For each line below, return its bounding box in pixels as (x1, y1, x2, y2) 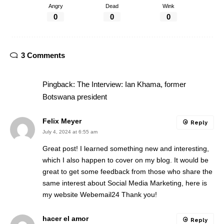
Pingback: (42, 79, 77, 88)
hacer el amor (42, 214, 88, 222)
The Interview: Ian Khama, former (77, 79, 186, 88)
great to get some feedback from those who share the (42, 167, 212, 175)
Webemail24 (80, 190, 119, 198)
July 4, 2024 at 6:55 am (42, 128, 97, 134)
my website (42, 190, 80, 198)
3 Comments (21, 50, 65, 59)
